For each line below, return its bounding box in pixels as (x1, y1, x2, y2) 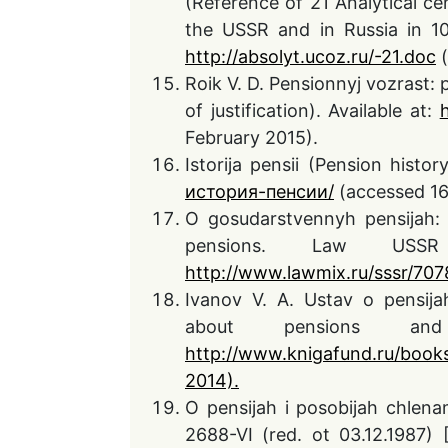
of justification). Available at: (185, 100, 440, 121)
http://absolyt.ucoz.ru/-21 (185, 46, 399, 67)
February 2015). (185, 127, 318, 148)
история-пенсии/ (185, 181, 334, 202)
